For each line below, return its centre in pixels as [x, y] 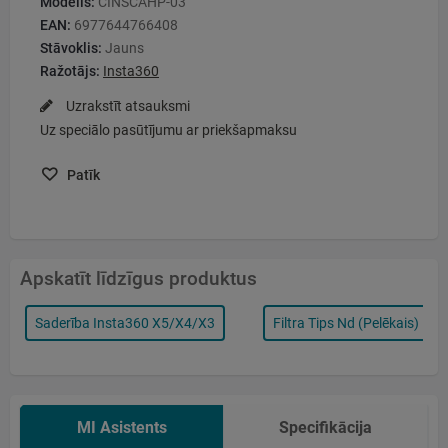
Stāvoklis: [71, 48]
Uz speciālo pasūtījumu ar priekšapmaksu [168, 130]
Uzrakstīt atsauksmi [126, 106]
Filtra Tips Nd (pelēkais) [346, 322]
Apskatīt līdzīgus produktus [138, 278]
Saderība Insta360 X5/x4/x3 [125, 322]
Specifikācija [325, 428]
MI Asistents [121, 428]
